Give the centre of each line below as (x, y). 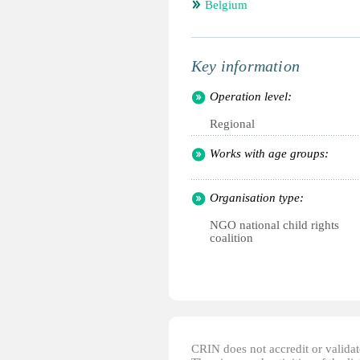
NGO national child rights (274, 225)
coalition (231, 238)
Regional (232, 124)
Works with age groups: (269, 153)
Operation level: (251, 96)
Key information (245, 66)
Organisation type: (257, 198)
